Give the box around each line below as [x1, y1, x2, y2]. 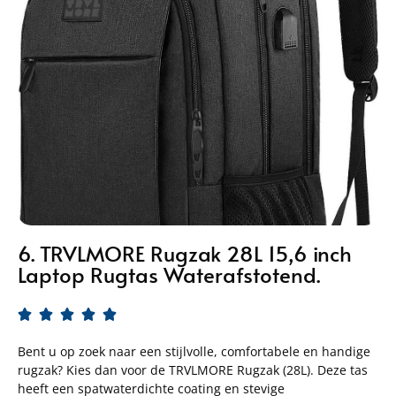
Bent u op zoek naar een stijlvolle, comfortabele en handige [18, 342, 370, 360]
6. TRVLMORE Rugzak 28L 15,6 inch [18, 238, 352, 268]
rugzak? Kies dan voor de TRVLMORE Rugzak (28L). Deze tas [18, 361, 368, 378]
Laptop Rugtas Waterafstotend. [18, 259, 320, 289]
